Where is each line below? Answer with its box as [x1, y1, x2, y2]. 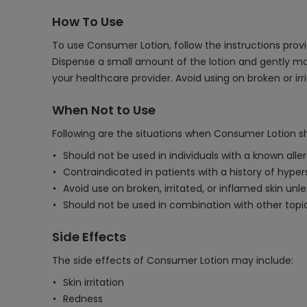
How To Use [52, 13, 123, 30]
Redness [63, 292, 103, 306]
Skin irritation [63, 275, 124, 289]
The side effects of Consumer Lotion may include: [52, 254, 293, 267]
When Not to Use [52, 101, 156, 119]
